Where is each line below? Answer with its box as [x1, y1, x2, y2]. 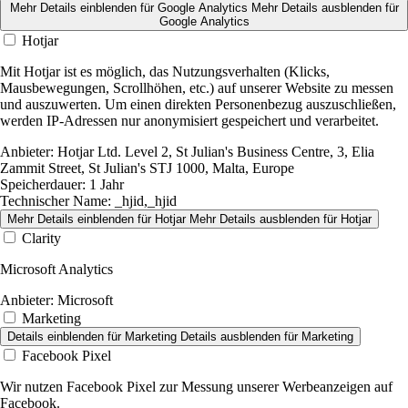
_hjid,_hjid [111, 193, 177, 209]
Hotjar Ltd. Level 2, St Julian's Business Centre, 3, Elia [54, 144, 374, 160]
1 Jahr [86, 177, 124, 193]
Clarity [22, 230, 61, 247]
